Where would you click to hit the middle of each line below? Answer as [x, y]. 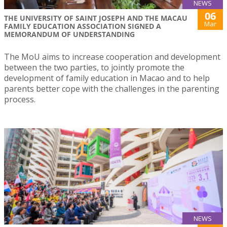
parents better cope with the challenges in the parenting [112, 88]
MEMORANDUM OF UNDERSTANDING [69, 34]
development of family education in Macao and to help [107, 78]
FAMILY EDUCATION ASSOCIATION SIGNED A [83, 26]
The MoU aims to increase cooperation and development [112, 56]
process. [20, 99]
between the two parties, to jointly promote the [94, 67]
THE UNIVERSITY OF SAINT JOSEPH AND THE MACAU [96, 18]
